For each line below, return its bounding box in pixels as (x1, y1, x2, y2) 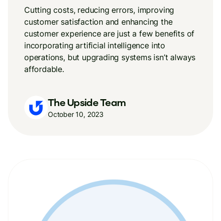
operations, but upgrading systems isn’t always (24, 52, 196, 62)
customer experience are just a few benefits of (24, 29, 195, 38)
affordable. (24, 64, 64, 74)
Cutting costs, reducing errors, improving (24, 5, 175, 15)
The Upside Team (48, 96, 126, 108)
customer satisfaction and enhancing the (24, 17, 173, 27)
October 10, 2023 (48, 110, 104, 118)
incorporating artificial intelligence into (24, 40, 165, 50)
